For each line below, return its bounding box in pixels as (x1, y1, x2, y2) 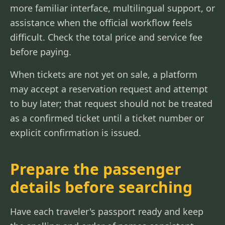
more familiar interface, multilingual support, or (10, 2, 215, 14)
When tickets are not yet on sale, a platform (10, 68, 197, 80)
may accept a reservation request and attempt (10, 83, 208, 95)
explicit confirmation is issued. (10, 127, 141, 139)
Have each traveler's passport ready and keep (10, 205, 203, 217)
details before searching (10, 177, 192, 197)
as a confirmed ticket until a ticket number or (10, 112, 204, 124)
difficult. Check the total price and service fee (10, 31, 202, 43)
